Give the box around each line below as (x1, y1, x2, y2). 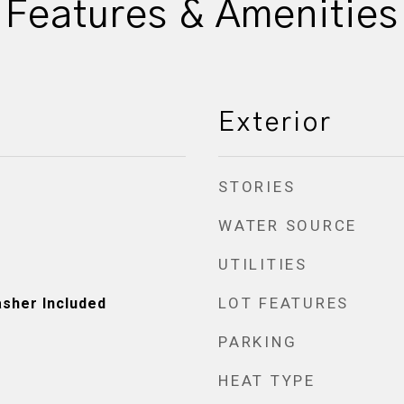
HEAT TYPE (218, 372, 316, 390)
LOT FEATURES (218, 294, 349, 312)
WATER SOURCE (218, 216, 357, 234)
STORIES (218, 178, 296, 196)
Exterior (218, 110, 333, 136)
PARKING (218, 333, 298, 351)
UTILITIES (218, 255, 308, 273)
